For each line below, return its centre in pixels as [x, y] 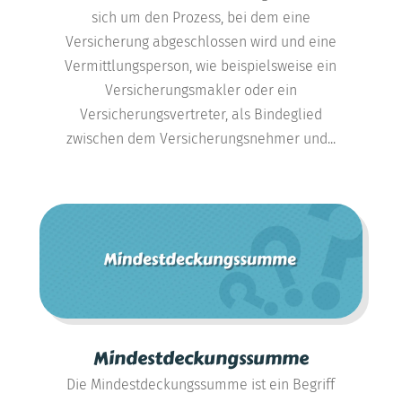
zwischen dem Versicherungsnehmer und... [201, 139]
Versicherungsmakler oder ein [201, 91]
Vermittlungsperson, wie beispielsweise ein [201, 66]
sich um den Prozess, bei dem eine [201, 18]
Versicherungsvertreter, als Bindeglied [201, 115]
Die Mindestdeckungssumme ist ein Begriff [201, 384]
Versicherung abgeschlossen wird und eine [201, 42]
